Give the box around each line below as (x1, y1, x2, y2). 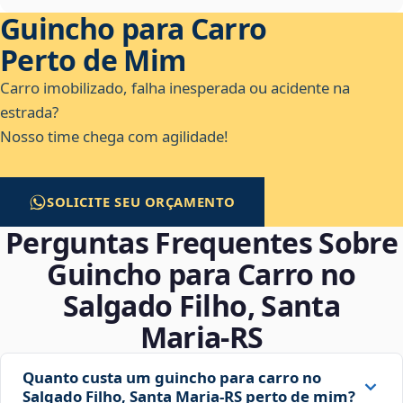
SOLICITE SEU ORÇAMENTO (47, 193, 237, 211)
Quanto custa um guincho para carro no (22, 367, 321, 389)
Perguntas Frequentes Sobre (4, 223, 399, 263)
